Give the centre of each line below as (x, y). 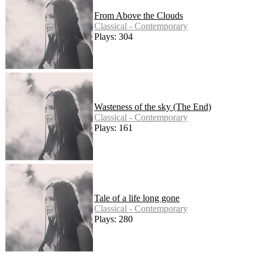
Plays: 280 (113, 219)
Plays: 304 (113, 36)
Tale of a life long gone (137, 198)
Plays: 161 (113, 127)
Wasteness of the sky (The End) (153, 106)
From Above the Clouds (139, 15)
